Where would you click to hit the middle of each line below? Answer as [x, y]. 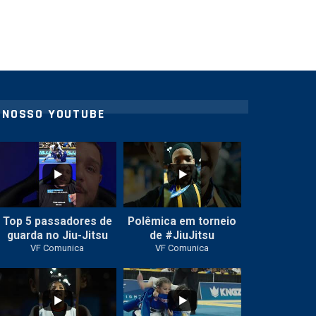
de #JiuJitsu [182, 235]
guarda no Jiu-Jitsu [57, 235]
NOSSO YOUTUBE [53, 114]
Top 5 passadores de [57, 221]
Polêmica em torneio [182, 221]
